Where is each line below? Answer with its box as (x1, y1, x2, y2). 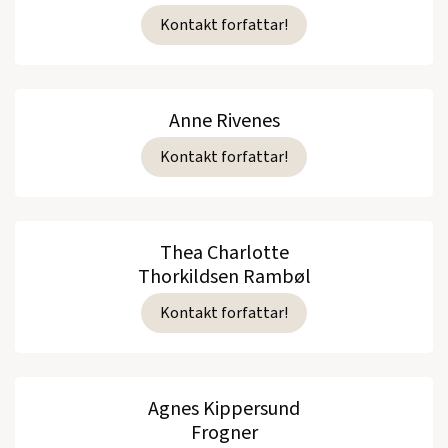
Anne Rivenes (168, 107, 280, 136)
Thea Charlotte (159, 239, 289, 268)
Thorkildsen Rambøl (137, 263, 311, 292)
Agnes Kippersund (148, 395, 300, 424)
